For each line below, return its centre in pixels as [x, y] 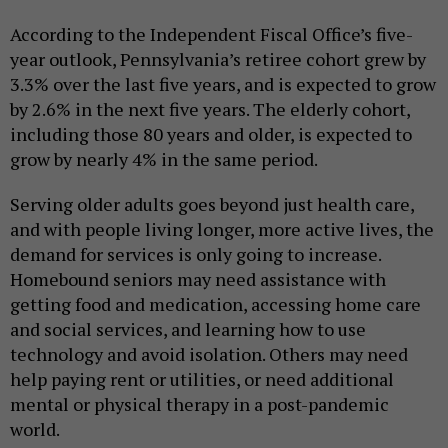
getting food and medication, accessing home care [215, 303]
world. [36, 428]
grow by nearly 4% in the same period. [165, 158]
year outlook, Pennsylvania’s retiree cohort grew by [218, 58]
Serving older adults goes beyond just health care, [212, 203]
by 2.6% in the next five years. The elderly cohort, [210, 108]
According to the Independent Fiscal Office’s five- [211, 33]
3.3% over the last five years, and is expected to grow [223, 83]
